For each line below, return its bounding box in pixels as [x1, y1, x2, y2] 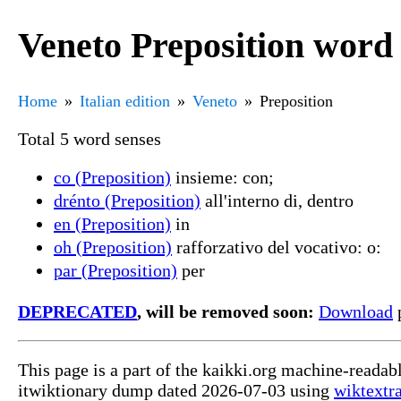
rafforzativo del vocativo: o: [172, 236, 381, 257]
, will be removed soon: [137, 301, 314, 321]
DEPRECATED [18, 301, 137, 321]
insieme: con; [171, 166, 274, 187]
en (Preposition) [54, 213, 171, 234]
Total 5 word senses [18, 128, 161, 149]
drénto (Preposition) [54, 190, 200, 210]
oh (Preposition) [54, 236, 172, 257]
